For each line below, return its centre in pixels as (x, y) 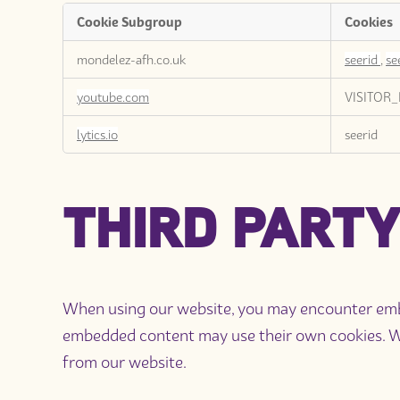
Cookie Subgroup (129, 21)
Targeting (92, 49)
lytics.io (97, 134)
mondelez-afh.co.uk (131, 59)
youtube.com (113, 96)
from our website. (125, 362)
